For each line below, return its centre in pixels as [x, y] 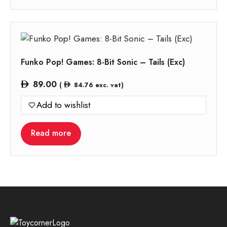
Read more [51, 133]
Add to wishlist [63, 105]
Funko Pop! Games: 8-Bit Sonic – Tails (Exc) [103, 62]
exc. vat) [108, 85]
